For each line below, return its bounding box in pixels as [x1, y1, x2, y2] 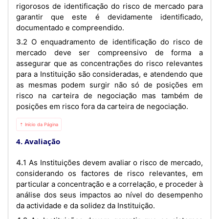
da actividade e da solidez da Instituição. [16, 201, 155, 211]
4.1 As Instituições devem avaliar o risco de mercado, [16, 158, 23, 168]
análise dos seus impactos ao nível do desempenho [16, 190, 203, 200]
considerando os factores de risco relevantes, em [16, 169, 203, 178]
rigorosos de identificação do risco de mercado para [16, 1, 203, 11]
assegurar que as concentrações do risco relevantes [16, 59, 203, 68]
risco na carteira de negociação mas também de [16, 91, 203, 101]
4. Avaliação [16, 136, 60, 147]
